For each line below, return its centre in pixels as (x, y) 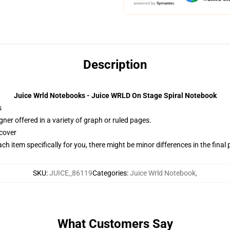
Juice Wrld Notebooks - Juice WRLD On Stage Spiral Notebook (115, 95)
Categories (110, 173)
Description (115, 65)
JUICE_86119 (71, 173)
